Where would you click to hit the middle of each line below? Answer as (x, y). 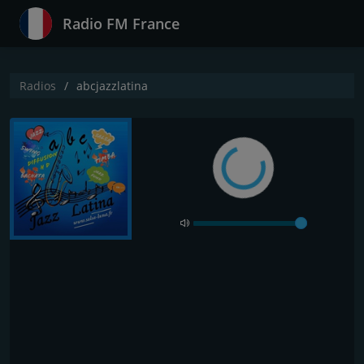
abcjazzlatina (112, 86)
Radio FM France (121, 24)
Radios (38, 86)
